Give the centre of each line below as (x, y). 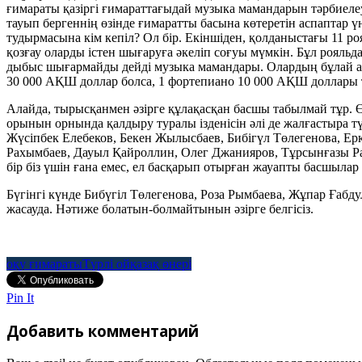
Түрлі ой (106, 264)
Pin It (20, 298)
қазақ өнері (161, 264)
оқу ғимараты (44, 264)
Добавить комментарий (103, 331)
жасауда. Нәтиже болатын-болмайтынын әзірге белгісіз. (160, 209)
